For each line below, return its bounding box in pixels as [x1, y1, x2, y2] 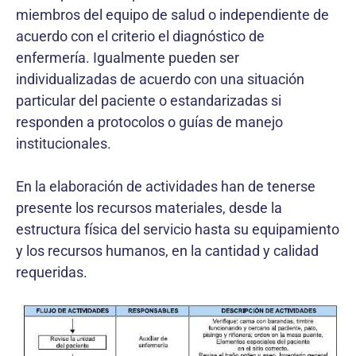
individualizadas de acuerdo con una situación [16, 71, 304, 87]
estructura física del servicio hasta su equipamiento [16, 221, 339, 238]
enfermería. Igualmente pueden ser [16, 49, 239, 66]
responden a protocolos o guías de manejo [16, 114, 283, 130]
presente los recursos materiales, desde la [16, 199, 282, 216]
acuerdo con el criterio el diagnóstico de [16, 28, 265, 44]
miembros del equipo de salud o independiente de [16, 6, 329, 23]
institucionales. [16, 135, 111, 152]
